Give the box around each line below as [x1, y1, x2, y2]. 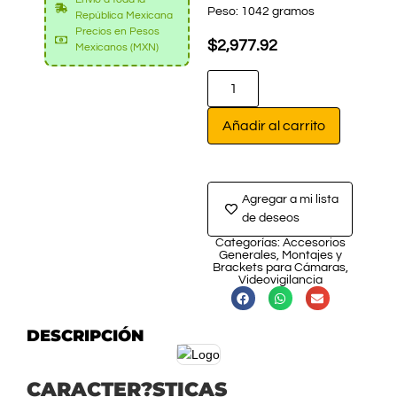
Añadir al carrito [222, 119, 325, 134]
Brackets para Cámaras [212, 261, 346, 275]
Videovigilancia [237, 274, 323, 287]
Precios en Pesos [74, 25, 160, 37]
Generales [218, 249, 276, 262]
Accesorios [282, 237, 346, 250]
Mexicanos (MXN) [74, 41, 159, 53]
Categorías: [214, 237, 283, 250]
